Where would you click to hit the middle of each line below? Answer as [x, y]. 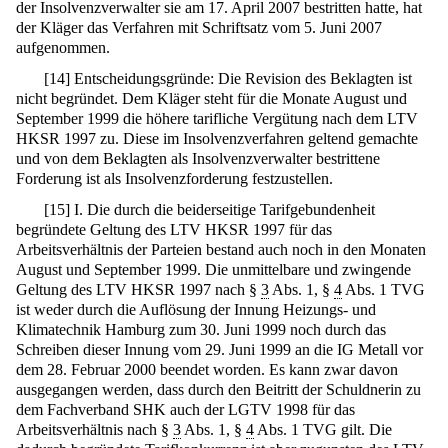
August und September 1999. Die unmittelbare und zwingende [213, 269]
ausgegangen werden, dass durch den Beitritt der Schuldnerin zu [218, 389]
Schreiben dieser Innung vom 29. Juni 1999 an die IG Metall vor [219, 349]
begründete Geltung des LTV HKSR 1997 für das [174, 229]
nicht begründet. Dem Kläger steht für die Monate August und [211, 99]
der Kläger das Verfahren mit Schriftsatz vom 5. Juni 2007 [199, 28]
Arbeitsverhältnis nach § [94, 429]
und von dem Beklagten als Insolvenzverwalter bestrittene [198, 159]
